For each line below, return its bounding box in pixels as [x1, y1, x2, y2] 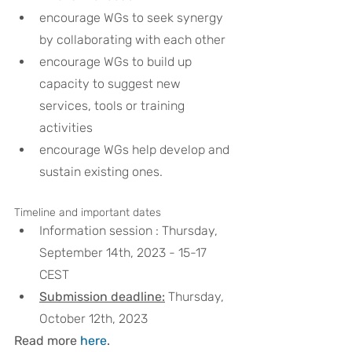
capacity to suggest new [39, 76, 184, 91]
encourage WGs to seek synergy [39, 10, 226, 25]
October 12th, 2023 [39, 311, 148, 326]
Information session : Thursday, [39, 223, 221, 238]
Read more [14, 333, 80, 348]
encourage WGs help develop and [39, 142, 233, 157]
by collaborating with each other [39, 32, 229, 47]
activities [39, 120, 96, 135]
